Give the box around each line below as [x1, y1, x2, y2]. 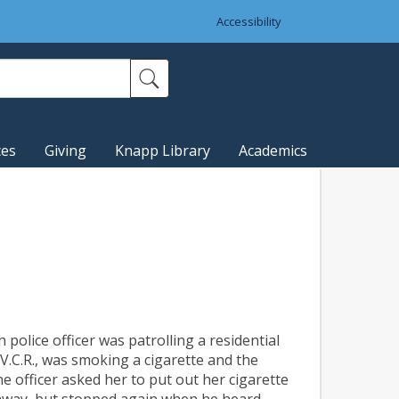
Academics [239, 141, 307, 161]
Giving [45, 141, 86, 161]
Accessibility [216, 13, 281, 29]
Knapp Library [115, 141, 210, 161]
